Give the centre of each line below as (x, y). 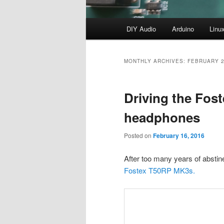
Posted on (138, 135)
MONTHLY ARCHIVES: (156, 61)
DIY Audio (141, 29)
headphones (162, 117)
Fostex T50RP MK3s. (159, 170)
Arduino (183, 29)
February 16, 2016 (179, 136)
